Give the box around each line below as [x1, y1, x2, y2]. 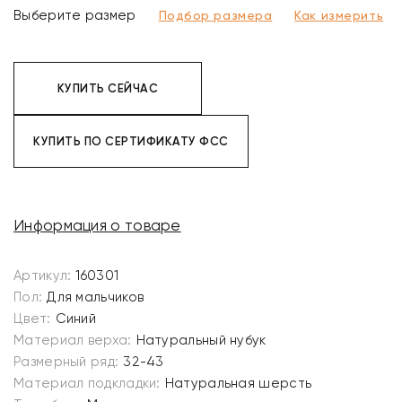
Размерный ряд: [13, 354, 119, 370]
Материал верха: [13, 332, 132, 348]
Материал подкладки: [13, 375, 161, 391]
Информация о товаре [13, 216, 181, 234]
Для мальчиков [47, 289, 144, 305]
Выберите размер [13, 7, 136, 23]
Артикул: [13, 267, 72, 284]
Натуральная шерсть [164, 375, 312, 391]
